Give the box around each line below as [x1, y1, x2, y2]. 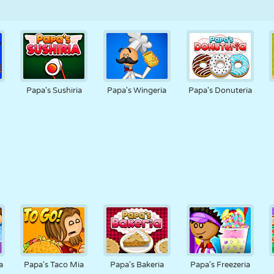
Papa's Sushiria [26, 86, 82, 95]
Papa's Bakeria [109, 260, 164, 270]
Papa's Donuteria [188, 86, 252, 95]
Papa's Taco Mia [24, 260, 84, 270]
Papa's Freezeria [190, 260, 250, 270]
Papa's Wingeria [107, 86, 167, 95]
